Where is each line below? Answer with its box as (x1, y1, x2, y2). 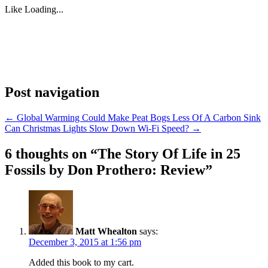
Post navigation (5, 84, 99, 100)
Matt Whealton (75, 226, 137, 236)
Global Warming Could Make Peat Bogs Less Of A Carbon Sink (14, 112, 261, 123)
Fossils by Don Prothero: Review (5, 162, 205, 178)
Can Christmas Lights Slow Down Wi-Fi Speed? (5, 123, 191, 134)
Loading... (25, 4, 63, 15)
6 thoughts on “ (5, 145, 98, 162)
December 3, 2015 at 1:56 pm (29, 236, 141, 247)
